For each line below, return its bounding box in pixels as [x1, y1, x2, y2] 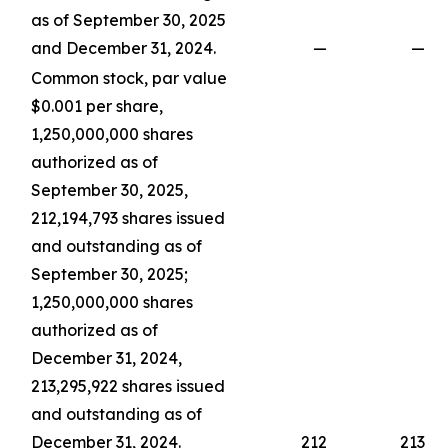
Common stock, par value [31, 68, 227, 88]
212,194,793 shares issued [31, 208, 225, 228]
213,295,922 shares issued [31, 376, 225, 396]
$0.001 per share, [31, 96, 163, 116]
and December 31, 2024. [31, 38, 216, 58]
